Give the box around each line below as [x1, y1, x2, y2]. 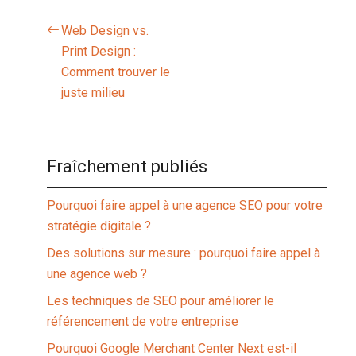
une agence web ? [47, 266, 148, 281]
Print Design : [61, 44, 137, 59]
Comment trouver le [61, 64, 171, 79]
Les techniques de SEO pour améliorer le [47, 293, 275, 308]
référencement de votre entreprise [47, 314, 239, 329]
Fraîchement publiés [47, 157, 208, 176]
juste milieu [61, 85, 126, 100]
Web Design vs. [61, 23, 149, 38]
